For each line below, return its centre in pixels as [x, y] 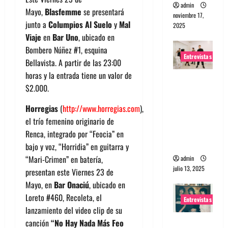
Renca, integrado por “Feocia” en [75, 134]
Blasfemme [63, 11]
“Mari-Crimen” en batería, [64, 159]
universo [189, 118]
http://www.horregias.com [101, 108]
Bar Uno [65, 37]
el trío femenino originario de [70, 121]
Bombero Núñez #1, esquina [66, 50]
